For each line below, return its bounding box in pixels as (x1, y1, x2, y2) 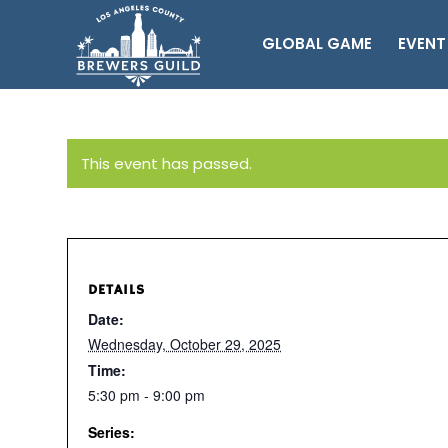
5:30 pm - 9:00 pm (88, 385, 205, 405)
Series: (88, 422, 135, 442)
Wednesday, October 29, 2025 (88, 334, 281, 354)
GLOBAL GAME (262, 33, 372, 54)
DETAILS (88, 281, 145, 299)
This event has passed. (81, 153, 252, 174)
